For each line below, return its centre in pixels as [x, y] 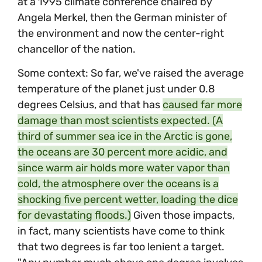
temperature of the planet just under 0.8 [116, 89]
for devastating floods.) [74, 216]
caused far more [202, 105]
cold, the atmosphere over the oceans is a [118, 184]
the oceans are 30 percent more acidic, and [123, 152]
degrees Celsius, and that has [90, 105]
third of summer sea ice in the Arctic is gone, [125, 137]
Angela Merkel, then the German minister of [122, 18]
